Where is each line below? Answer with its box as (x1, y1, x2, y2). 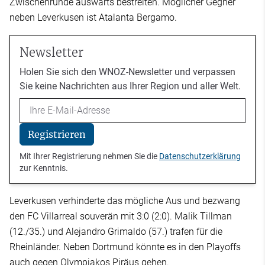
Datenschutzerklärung (159, 151, 241, 161)
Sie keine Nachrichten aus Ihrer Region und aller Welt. (20, 80, 241, 92)
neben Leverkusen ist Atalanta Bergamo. (9, 11, 177, 23)
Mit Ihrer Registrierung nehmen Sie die (20, 151, 159, 161)
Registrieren (27, 128, 86, 141)
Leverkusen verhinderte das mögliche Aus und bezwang (9, 195, 240, 207)
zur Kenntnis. (20, 163, 68, 173)
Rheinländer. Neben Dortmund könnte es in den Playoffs (9, 241, 241, 253)
